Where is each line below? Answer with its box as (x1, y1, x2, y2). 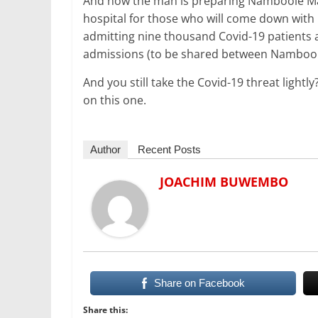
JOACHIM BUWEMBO (160, 173, 288, 190)
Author (90, 143, 121, 155)
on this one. (83, 92, 146, 108)
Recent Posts (138, 143, 201, 155)
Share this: (83, 304, 128, 316)
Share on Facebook (153, 277, 245, 289)
